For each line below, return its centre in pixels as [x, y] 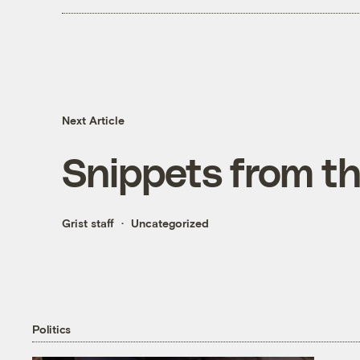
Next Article [93, 121]
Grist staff [88, 223]
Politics [52, 329]
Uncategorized [170, 223]
